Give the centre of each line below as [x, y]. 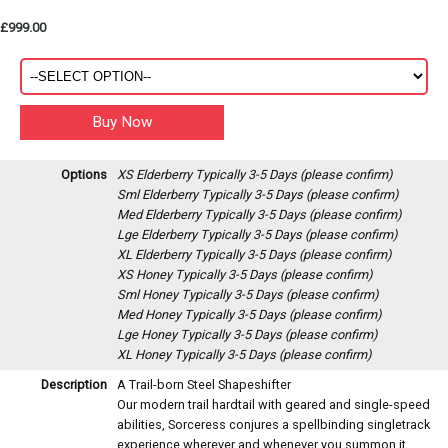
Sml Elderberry [159, 194]
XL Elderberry [155, 254]
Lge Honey [148, 334]
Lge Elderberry [158, 234]
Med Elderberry [160, 214]
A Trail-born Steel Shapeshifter [204, 384]
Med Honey [150, 314]
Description [74, 384]
